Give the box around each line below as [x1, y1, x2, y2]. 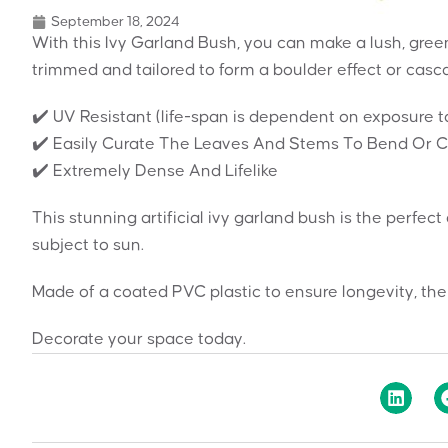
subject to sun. [32, 235, 144, 254]
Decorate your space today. [32, 329, 246, 348]
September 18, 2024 [51, 14, 180, 29]
